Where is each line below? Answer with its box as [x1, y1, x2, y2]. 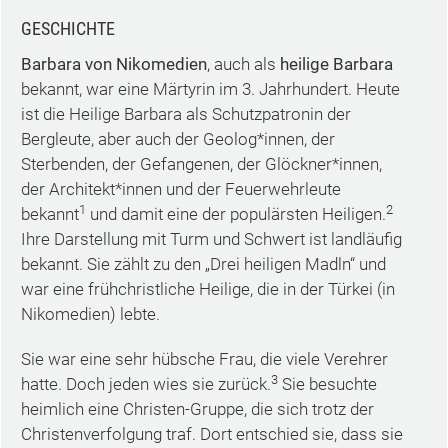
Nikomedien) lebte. [20, 304, 160, 324]
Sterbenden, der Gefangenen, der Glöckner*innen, [20, 154, 382, 174]
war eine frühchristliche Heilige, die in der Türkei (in [20, 279, 395, 299]
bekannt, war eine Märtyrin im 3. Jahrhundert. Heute [20, 79, 400, 99]
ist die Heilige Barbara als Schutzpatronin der [20, 104, 351, 124]
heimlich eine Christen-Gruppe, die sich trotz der [20, 399, 374, 419]
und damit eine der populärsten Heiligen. [85, 204, 386, 224]
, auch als [206, 54, 280, 74]
